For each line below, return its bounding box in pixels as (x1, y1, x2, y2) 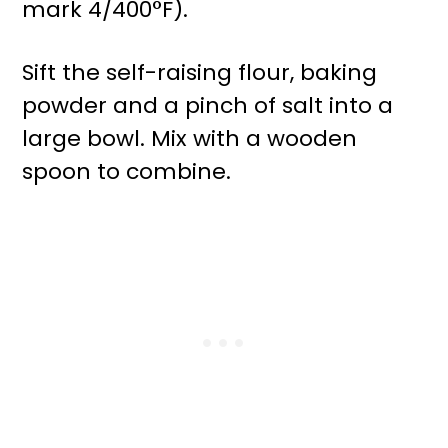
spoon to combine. (22, 156, 232, 187)
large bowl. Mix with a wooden (22, 123, 358, 154)
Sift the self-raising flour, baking (22, 57, 378, 88)
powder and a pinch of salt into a (22, 90, 394, 121)
